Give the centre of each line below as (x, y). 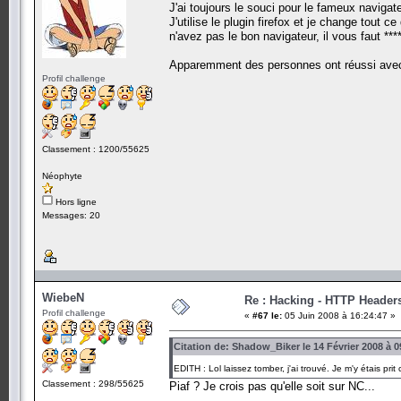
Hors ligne (75, 201)
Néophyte (62, 175)
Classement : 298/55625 (93, 383)
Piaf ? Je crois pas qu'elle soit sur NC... (272, 386)
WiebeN (63, 297)
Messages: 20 (71, 215)
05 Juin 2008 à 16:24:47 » (339, 315)
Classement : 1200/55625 (96, 149)
